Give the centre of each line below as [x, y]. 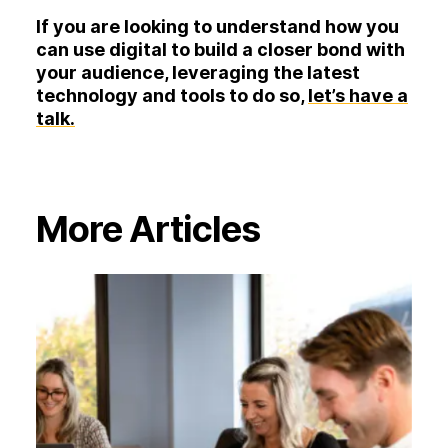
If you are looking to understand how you [217, 26]
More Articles [148, 228]
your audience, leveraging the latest [198, 72]
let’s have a [358, 95]
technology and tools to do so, [172, 95]
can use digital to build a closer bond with [220, 49]
